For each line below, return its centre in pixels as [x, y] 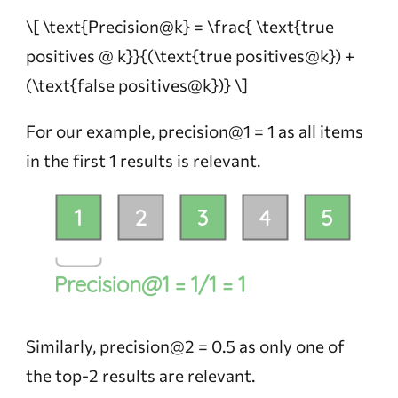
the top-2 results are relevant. [140, 376]
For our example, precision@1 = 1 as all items [194, 131]
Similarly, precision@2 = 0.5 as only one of [185, 346]
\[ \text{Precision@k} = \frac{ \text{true [179, 27]
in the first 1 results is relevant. [143, 161]
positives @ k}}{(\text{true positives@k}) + [190, 56]
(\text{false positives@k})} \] [136, 85]
